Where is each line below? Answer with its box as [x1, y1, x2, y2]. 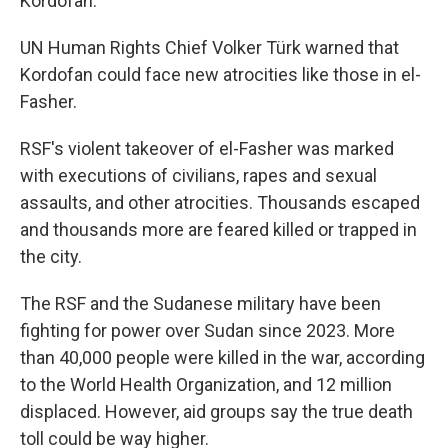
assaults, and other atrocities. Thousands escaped [20, 192, 420, 213]
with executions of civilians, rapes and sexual [20, 165, 377, 186]
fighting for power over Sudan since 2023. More [20, 320, 395, 341]
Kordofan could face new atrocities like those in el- [20, 64, 421, 85]
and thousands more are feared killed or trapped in [20, 219, 417, 240]
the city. [20, 246, 82, 267]
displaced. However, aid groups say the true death [20, 401, 413, 422]
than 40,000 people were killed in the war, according [20, 347, 425, 368]
